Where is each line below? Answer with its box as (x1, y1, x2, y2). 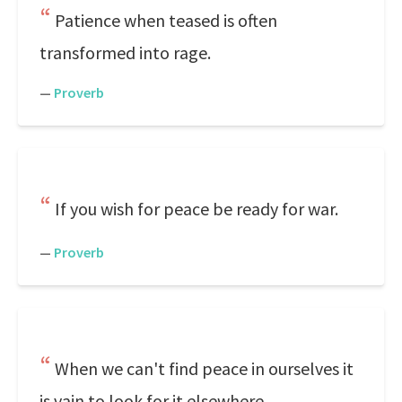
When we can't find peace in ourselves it (55, 357, 354, 380)
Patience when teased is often (55, 9, 277, 31)
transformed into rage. (39, 41, 211, 64)
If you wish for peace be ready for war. (55, 197, 338, 220)
